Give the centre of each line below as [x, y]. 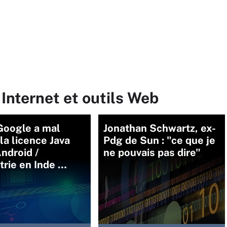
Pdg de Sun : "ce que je [159, 140]
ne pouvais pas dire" [152, 152]
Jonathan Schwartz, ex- [160, 128]
